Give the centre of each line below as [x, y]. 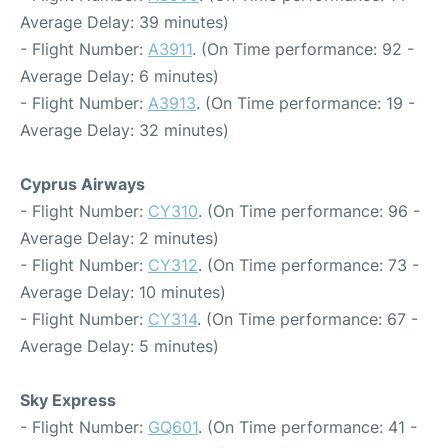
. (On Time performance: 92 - [303, 48]
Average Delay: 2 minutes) [119, 237]
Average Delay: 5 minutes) [119, 345]
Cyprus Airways [82, 183]
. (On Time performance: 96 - [309, 210]
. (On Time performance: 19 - [305, 102]
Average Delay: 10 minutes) [123, 291]
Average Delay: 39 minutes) [124, 21]
